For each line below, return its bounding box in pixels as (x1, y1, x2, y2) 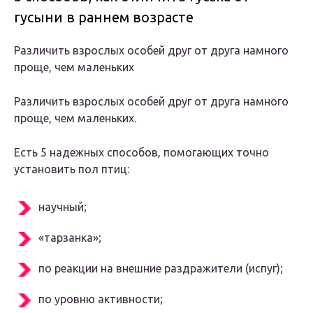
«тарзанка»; (38, 231, 101, 245)
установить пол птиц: (14, 163, 129, 176)
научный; (38, 201, 87, 214)
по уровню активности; (38, 293, 163, 306)
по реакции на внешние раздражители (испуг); (38, 262, 283, 275)
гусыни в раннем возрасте (14, 9, 194, 26)
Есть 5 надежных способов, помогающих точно (14, 146, 269, 159)
